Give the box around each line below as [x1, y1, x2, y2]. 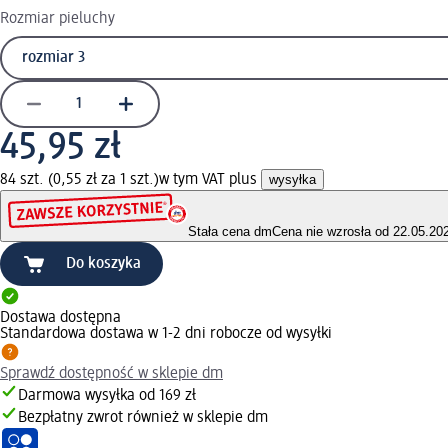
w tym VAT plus [159, 171, 261, 188]
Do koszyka [66, 256, 141, 273]
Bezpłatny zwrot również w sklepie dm [18, 410, 268, 427]
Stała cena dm [188, 224, 272, 240]
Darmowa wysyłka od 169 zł [18, 388, 196, 405]
